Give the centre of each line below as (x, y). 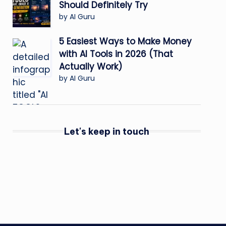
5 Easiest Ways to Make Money (125, 41)
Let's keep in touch (106, 131)
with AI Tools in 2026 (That (116, 54)
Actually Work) (90, 66)
